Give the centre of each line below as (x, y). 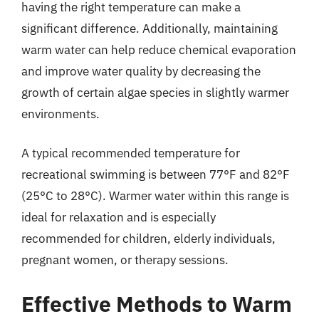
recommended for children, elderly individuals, (148, 239)
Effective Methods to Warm (157, 303)
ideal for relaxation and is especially (119, 217)
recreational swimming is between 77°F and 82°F (156, 174)
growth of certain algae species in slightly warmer (155, 92)
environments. (61, 114)
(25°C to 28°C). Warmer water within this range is (155, 196)
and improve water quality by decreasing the (141, 71)
